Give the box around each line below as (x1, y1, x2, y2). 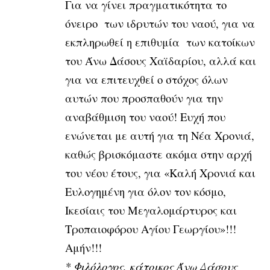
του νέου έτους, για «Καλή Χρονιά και (65, 165, 256, 180)
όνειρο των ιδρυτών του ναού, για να (65, 15, 255, 31)
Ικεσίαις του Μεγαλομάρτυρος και (65, 202, 237, 218)
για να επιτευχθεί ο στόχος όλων (65, 71, 228, 87)
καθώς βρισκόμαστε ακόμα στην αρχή (65, 146, 252, 162)
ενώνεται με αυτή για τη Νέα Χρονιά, (65, 127, 254, 143)
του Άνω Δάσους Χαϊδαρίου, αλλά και (65, 52, 256, 68)
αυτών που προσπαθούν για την (65, 90, 223, 105)
